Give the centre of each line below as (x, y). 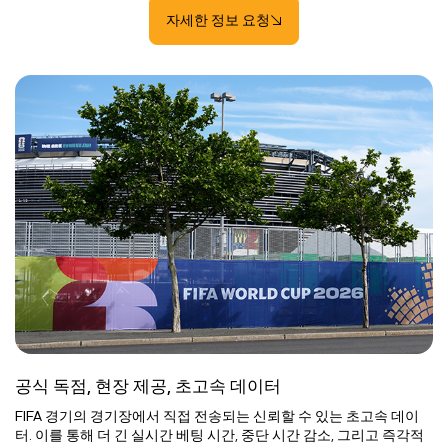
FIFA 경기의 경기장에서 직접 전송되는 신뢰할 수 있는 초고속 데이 (217, 415)
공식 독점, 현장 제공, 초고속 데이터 (148, 386)
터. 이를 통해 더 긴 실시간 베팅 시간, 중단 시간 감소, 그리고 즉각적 (219, 434)
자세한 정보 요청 (218, 20)
